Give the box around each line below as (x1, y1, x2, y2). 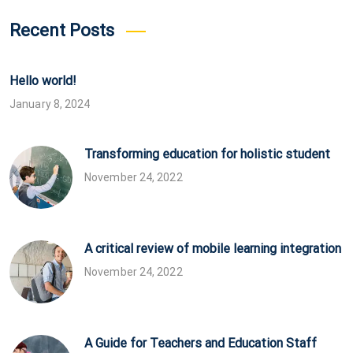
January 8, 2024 (9, 97, 91, 110)
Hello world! (9, 72, 76, 88)
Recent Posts (9, 20, 114, 40)
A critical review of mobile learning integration (84, 240, 341, 256)
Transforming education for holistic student (84, 146, 330, 162)
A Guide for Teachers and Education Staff (84, 335, 317, 351)
